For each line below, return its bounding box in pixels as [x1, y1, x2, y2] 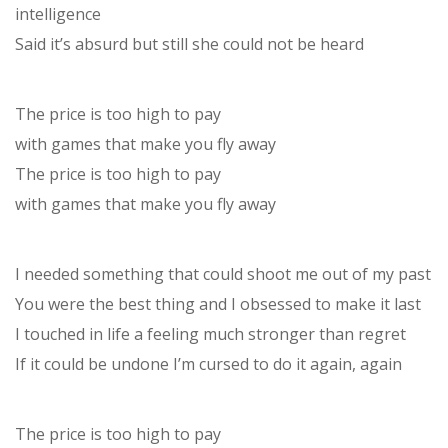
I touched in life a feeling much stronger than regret [15, 323, 406, 346]
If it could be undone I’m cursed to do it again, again [15, 353, 402, 376]
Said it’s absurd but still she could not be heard [15, 33, 364, 56]
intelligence [15, 3, 101, 26]
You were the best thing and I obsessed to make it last [15, 293, 421, 316]
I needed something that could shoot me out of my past [15, 263, 431, 286]
